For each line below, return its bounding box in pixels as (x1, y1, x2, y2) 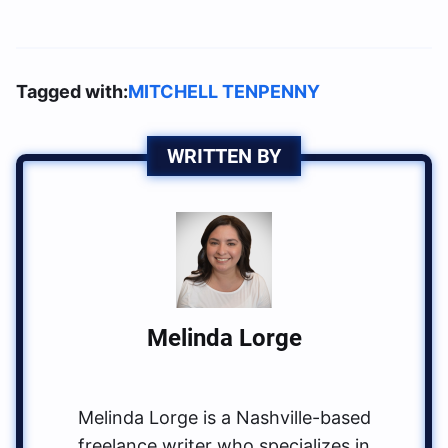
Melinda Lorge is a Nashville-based (77, 406, 371, 428)
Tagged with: (16, 80, 128, 102)
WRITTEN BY (167, 143, 281, 168)
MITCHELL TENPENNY (128, 80, 320, 102)
